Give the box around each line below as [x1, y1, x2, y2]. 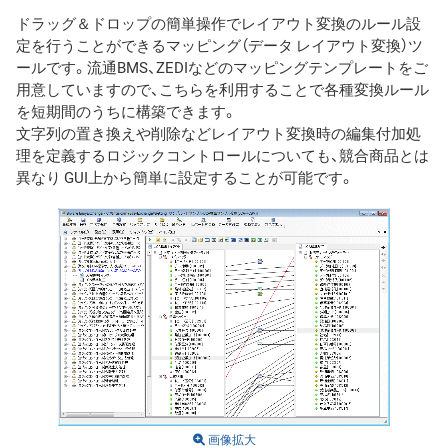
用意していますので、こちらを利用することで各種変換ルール [16, 78, 429, 101]
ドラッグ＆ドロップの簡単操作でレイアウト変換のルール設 [16, 12, 421, 35]
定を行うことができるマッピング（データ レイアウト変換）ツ [16, 34, 423, 57]
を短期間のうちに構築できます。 [16, 100, 237, 123]
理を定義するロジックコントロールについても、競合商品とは [16, 144, 429, 167]
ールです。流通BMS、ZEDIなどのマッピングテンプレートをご [16, 56, 428, 79]
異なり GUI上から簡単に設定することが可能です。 [16, 166, 354, 189]
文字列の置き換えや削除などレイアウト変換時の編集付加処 [16, 122, 421, 145]
